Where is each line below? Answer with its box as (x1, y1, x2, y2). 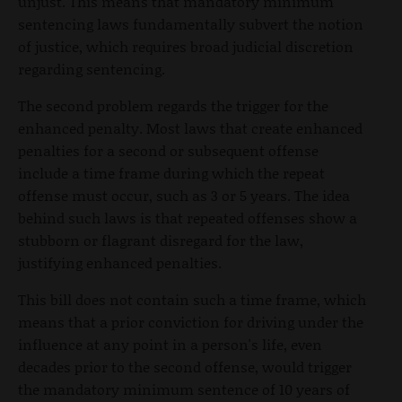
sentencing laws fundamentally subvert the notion (18, 13, 363, 34)
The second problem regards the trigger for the (18, 94, 328, 116)
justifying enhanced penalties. (18, 251, 222, 273)
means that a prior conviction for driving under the (18, 310, 363, 332)
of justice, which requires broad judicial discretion (18, 35, 354, 57)
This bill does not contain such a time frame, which (18, 288, 366, 310)
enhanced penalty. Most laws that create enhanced (18, 117, 363, 138)
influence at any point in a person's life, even (18, 333, 322, 354)
